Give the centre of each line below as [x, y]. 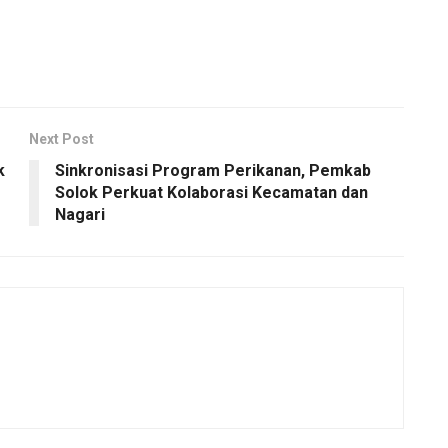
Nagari [80, 214]
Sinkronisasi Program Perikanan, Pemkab [213, 170]
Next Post [61, 138]
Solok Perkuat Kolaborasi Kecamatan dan [211, 192]
